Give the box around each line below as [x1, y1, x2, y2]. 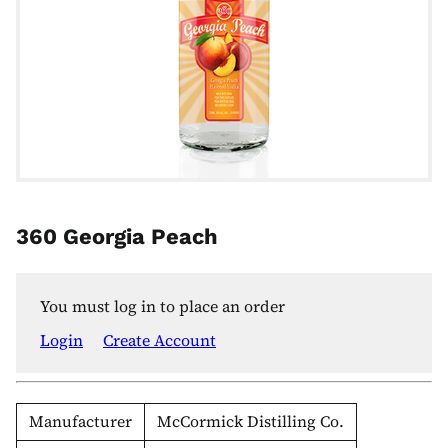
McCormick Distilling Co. [157, 410, 344, 432]
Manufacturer [29, 410, 132, 432]
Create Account [103, 328, 216, 351]
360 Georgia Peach [16, 223, 218, 249]
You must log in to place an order [40, 294, 285, 317]
